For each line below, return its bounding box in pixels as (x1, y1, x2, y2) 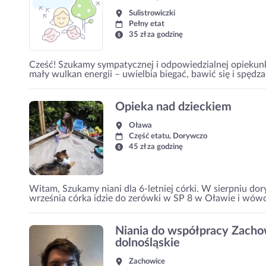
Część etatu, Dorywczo (129, 132, 207, 140)
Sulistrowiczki (129, 9, 175, 17)
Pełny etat (129, 20, 164, 28)
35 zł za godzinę (129, 31, 183, 39)
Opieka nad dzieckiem (115, 101, 232, 113)
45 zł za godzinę (129, 143, 183, 151)
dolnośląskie (115, 237, 180, 249)
